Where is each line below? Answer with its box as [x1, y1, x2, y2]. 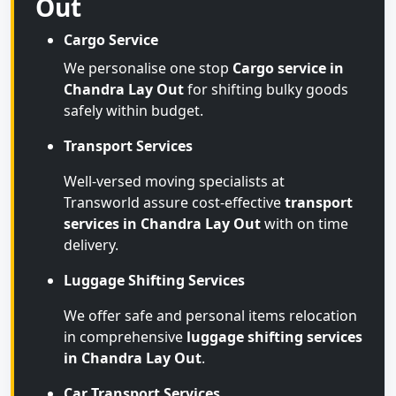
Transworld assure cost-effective [64, 193, 285, 212]
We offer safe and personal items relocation [64, 306, 357, 325]
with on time [261, 214, 348, 233]
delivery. [64, 235, 118, 255]
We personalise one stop [64, 58, 232, 78]
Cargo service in [232, 58, 344, 78]
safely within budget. [64, 101, 203, 120]
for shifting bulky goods [184, 80, 348, 99]
